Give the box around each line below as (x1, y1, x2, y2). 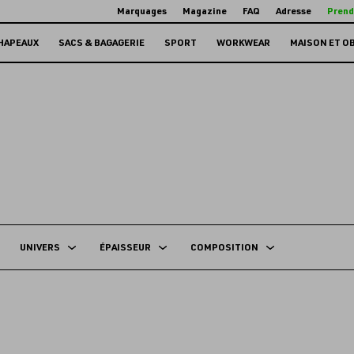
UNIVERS (19, 241, 60, 253)
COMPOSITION (190, 241, 258, 253)
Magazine (183, 6, 228, 17)
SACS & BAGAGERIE (58, 37, 145, 48)
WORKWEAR (216, 37, 270, 48)
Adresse (276, 6, 312, 17)
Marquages (117, 6, 168, 17)
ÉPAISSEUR (99, 241, 151, 253)
